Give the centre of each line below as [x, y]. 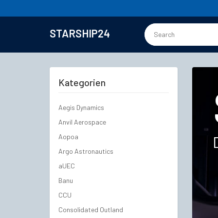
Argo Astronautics [86, 151]
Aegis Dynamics [81, 107]
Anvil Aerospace [82, 122]
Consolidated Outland [91, 209]
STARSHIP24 [80, 33]
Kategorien [82, 82]
